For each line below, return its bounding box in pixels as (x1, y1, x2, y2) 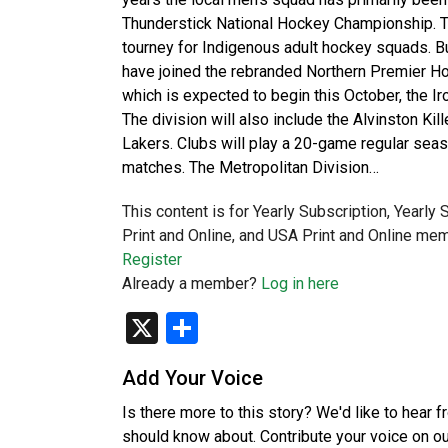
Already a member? (122, 274, 261, 293)
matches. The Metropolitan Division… (122, 158, 379, 177)
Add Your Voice (122, 366, 263, 390)
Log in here (261, 274, 339, 293)
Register (122, 250, 182, 269)
